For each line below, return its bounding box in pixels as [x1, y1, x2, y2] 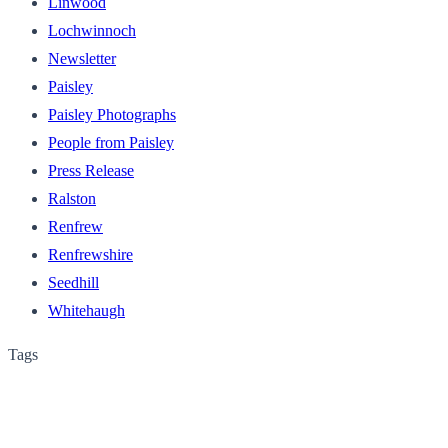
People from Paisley [48, 133, 174, 151]
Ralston [48, 189, 96, 207]
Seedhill [48, 273, 99, 291]
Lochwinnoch [48, 21, 136, 39]
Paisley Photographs [48, 105, 176, 123]
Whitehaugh [48, 301, 125, 319]
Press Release [48, 161, 134, 179]
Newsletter [48, 49, 116, 67]
